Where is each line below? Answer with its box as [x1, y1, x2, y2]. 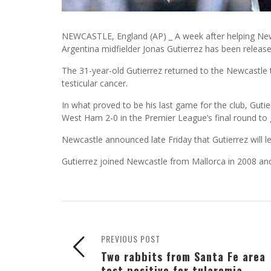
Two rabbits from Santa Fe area [101, 248, 266, 265]
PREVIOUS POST [101, 232, 160, 246]
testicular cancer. [62, 77, 128, 90]
